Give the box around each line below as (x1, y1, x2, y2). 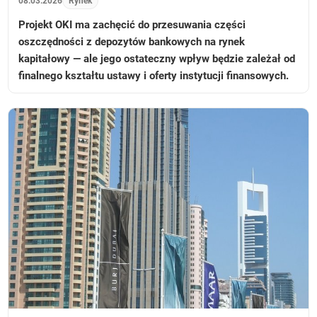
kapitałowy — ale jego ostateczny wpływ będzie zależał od (18, 52, 296, 66)
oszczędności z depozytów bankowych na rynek (18, 35, 246, 49)
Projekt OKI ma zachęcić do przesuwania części (18, 18, 246, 32)
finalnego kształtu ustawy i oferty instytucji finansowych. (18, 69, 289, 83)
